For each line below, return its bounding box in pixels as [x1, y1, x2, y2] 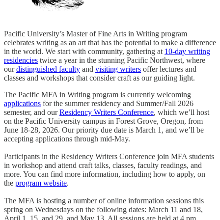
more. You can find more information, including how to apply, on [4, 170, 205, 179]
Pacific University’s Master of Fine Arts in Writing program [4, 29, 187, 38]
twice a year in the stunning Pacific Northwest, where [38, 56, 205, 65]
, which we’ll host [154, 108, 209, 117]
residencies [4, 56, 38, 65]
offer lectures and [141, 65, 196, 74]
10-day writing [165, 47, 210, 56]
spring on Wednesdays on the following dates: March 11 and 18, [4, 205, 203, 214]
